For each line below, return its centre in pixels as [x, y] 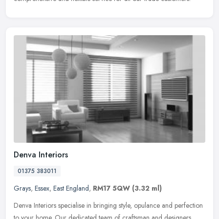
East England [71, 188]
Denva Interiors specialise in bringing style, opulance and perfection [108, 205]
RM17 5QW [111, 188]
